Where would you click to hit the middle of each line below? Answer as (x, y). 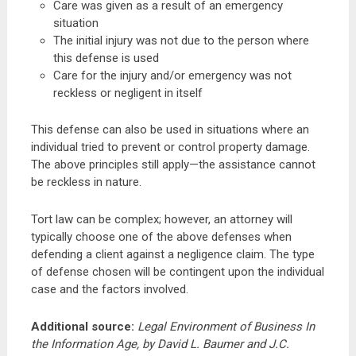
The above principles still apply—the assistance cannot (173, 164)
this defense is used (106, 58)
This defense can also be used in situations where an (170, 129)
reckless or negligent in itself (128, 93)
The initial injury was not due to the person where (182, 41)
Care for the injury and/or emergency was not (173, 75)
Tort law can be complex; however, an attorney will (161, 219)
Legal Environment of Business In (226, 326)
